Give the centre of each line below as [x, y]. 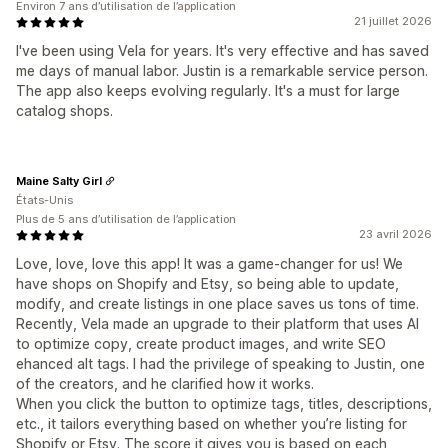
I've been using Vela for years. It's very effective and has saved [222, 50]
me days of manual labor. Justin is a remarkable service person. [222, 70]
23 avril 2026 [395, 234]
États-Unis [44, 200]
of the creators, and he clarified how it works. [165, 383]
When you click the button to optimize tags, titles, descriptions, [224, 403]
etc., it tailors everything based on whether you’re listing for [211, 423]
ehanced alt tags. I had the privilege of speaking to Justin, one [220, 363]
